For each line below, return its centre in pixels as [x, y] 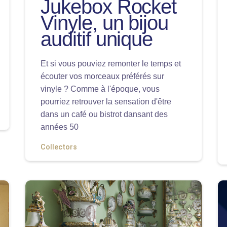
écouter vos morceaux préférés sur [102, 76]
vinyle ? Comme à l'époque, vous [100, 89]
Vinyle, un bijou [105, 23]
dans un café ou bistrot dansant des [104, 114]
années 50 [60, 127]
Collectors [59, 147]
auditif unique [97, 39]
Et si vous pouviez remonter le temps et [111, 64]
